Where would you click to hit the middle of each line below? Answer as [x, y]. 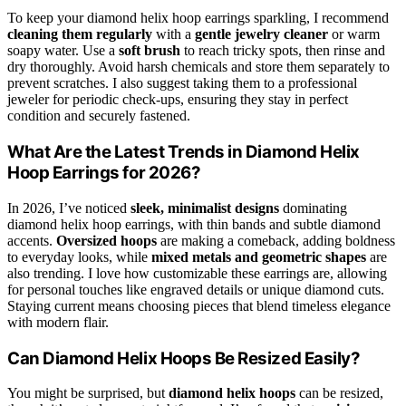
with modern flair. [58, 322]
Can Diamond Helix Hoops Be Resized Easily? [184, 358]
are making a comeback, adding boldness [276, 240]
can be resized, [339, 393]
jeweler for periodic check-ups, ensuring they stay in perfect [178, 100]
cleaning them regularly [80, 34]
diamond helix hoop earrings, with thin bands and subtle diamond [194, 224]
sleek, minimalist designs [205, 208]
